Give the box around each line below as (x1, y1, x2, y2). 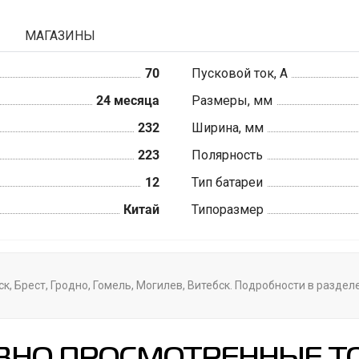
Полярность (192, 147, 264, 163)
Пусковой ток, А (192, 66, 288, 82)
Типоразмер (192, 202, 264, 218)
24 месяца (96, 93, 160, 109)
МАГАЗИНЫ (25, 28, 95, 44)
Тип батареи (192, 175, 264, 191)
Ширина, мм (192, 120, 264, 136)
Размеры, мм (192, 93, 273, 109)
